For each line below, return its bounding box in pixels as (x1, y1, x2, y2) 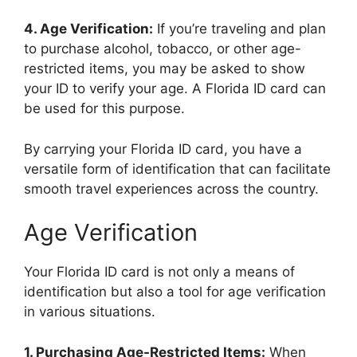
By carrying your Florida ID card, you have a (24, 140, 302, 157)
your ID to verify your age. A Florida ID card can (24, 80, 326, 97)
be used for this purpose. (24, 100, 185, 117)
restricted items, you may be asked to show (24, 61, 305, 77)
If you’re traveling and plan (153, 21, 326, 37)
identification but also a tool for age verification (24, 284, 326, 300)
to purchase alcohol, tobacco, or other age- (24, 41, 301, 57)
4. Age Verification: (24, 21, 153, 37)
